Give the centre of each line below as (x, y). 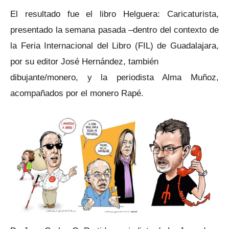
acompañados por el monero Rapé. (77, 93)
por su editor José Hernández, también (84, 62)
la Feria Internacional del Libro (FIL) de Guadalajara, (114, 46)
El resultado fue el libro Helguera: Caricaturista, (114, 14)
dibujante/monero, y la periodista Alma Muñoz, (114, 77)
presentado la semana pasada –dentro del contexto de (114, 30)
